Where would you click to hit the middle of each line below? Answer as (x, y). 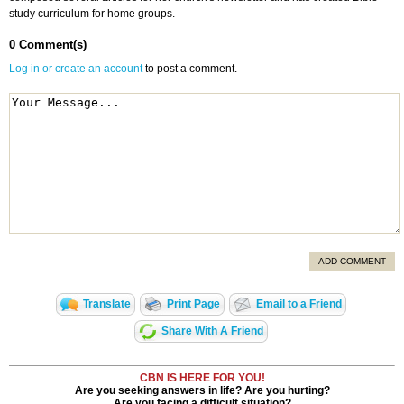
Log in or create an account (76, 69)
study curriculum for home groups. (92, 14)
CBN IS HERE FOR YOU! (202, 378)
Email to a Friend (299, 304)
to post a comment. (191, 69)
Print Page (193, 304)
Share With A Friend (212, 331)
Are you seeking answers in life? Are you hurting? (202, 391)
